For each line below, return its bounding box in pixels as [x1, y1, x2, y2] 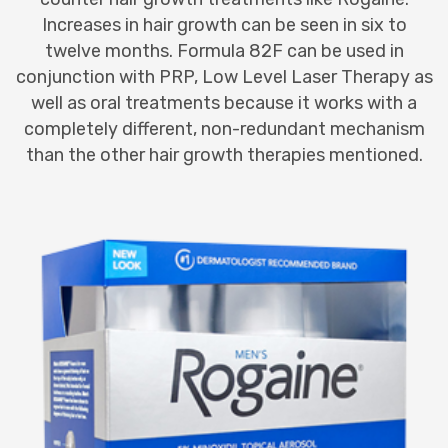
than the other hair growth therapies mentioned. [25, 143, 423, 166]
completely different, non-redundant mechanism [23, 117, 425, 140]
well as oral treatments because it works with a [31, 91, 417, 114]
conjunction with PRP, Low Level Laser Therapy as [15, 65, 433, 88]
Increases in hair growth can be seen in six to [41, 13, 407, 36]
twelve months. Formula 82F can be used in [44, 39, 404, 62]
